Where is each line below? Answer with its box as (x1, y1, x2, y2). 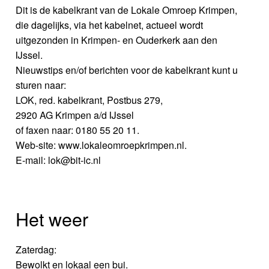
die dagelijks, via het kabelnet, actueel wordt (16, 18, 204, 32)
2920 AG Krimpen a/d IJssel (16, 108, 134, 122)
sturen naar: (16, 78, 67, 92)
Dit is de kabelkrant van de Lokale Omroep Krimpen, (16, 3, 238, 17)
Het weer (16, 205, 89, 232)
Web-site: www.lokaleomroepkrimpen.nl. (16, 138, 187, 153)
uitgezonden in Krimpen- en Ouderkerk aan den (16, 33, 218, 47)
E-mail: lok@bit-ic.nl (16, 153, 101, 168)
